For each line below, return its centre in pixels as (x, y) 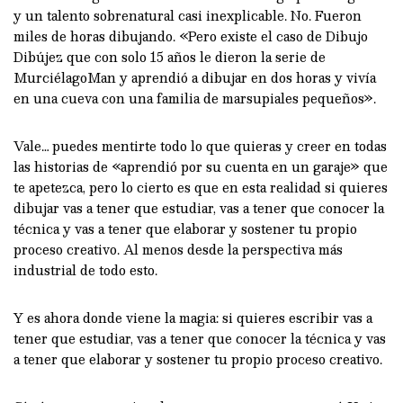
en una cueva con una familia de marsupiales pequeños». (195, 98)
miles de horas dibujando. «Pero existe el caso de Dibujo (191, 36)
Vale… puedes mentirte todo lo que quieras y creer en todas (200, 145)
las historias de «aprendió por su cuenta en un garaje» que (201, 166)
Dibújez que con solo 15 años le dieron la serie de (170, 56)
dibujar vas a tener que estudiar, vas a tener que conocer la (199, 207)
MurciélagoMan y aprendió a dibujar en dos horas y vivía (195, 77)
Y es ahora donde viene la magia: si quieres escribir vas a (193, 317)
